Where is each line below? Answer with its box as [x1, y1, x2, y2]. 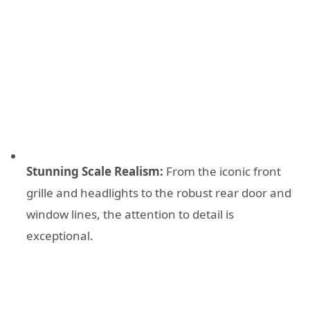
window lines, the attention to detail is [26, 206, 234, 222]
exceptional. [26, 227, 93, 244]
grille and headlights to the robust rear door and [26, 184, 291, 201]
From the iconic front [163, 163, 281, 179]
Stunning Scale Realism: [26, 163, 163, 179]
